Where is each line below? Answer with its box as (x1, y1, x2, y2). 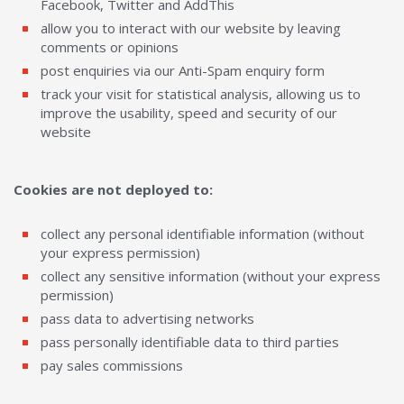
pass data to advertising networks (41, 309, 254, 327)
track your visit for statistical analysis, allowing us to (41, 85, 361, 103)
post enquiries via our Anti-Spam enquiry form (41, 61, 325, 79)
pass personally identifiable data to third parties (41, 333, 339, 351)
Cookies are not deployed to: (14, 180, 213, 198)
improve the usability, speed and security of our (41, 104, 337, 122)
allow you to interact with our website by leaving (41, 19, 341, 37)
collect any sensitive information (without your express (41, 267, 381, 285)
